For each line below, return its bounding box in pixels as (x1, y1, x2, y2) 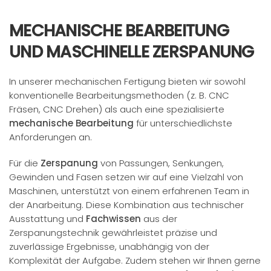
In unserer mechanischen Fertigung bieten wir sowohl (9, 75, 246, 88)
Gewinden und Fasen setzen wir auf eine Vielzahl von (9, 171, 243, 183)
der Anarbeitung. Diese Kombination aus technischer (9, 198, 244, 211)
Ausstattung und (9, 212, 86, 225)
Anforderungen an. (9, 131, 92, 143)
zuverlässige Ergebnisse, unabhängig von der (9, 240, 209, 253)
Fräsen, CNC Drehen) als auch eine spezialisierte (9, 103, 224, 116)
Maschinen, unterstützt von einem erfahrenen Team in (9, 184, 249, 197)
